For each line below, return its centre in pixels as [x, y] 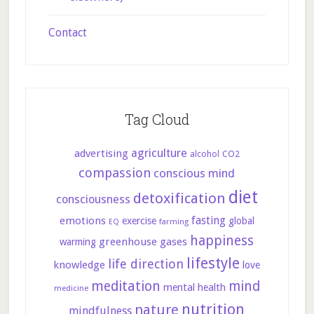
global [241, 221]
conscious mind [194, 173]
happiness [222, 241]
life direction [146, 264]
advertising [101, 153]
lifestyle [213, 263]
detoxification [179, 198]
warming [78, 242]
